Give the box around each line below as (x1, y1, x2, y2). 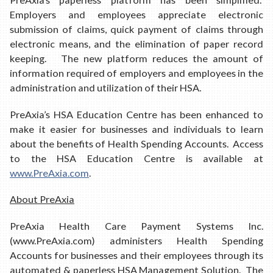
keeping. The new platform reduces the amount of (10, 52, 263, 65)
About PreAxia (10, 193, 74, 205)
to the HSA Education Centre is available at (10, 152, 263, 164)
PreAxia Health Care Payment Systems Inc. (10, 219, 263, 232)
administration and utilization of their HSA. (10, 82, 201, 94)
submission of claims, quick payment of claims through (10, 23, 263, 35)
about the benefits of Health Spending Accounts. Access (10, 137, 263, 149)
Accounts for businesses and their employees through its (10, 249, 263, 261)
